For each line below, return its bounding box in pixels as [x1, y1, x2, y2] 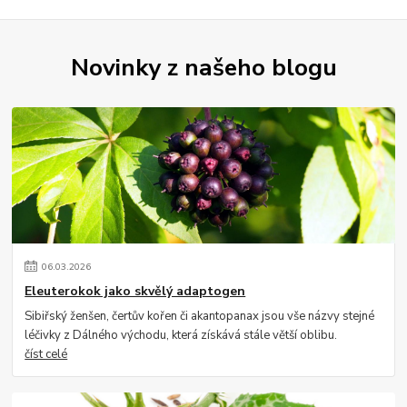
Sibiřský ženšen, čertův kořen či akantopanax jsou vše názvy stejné [25, 307, 375, 324]
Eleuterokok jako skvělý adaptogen [25, 283, 246, 301]
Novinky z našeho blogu [70, 50, 337, 84]
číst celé [25, 345, 68, 362]
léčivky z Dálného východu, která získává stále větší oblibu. [25, 326, 338, 343]
